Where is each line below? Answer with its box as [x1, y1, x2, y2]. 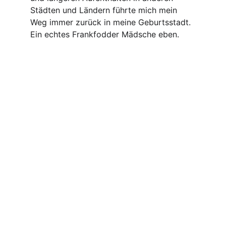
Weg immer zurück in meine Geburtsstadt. [30, 17, 193, 27]
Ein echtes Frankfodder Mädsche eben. [30, 29, 179, 39]
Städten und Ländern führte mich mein [30, 5, 180, 15]
